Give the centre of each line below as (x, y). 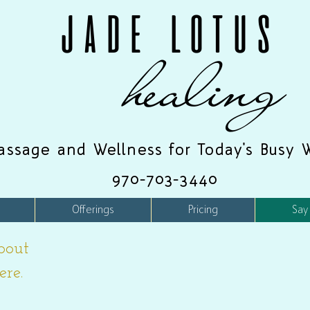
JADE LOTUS (165, 34)
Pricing (203, 210)
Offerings (93, 210)
